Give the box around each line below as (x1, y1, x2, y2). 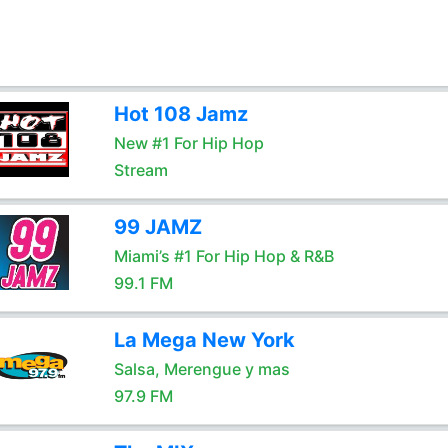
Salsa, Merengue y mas (113, 359, 290, 379)
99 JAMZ (113, 215, 202, 239)
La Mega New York (113, 328, 295, 352)
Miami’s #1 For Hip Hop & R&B (113, 246, 334, 266)
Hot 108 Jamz (113, 102, 248, 126)
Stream (113, 160, 168, 180)
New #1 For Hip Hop (113, 133, 264, 153)
